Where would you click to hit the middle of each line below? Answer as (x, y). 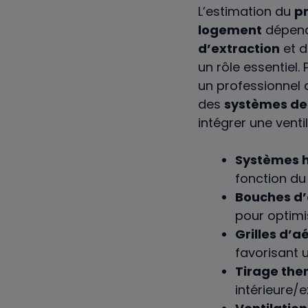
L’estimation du (246, 11)
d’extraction (239, 48)
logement (230, 30)
